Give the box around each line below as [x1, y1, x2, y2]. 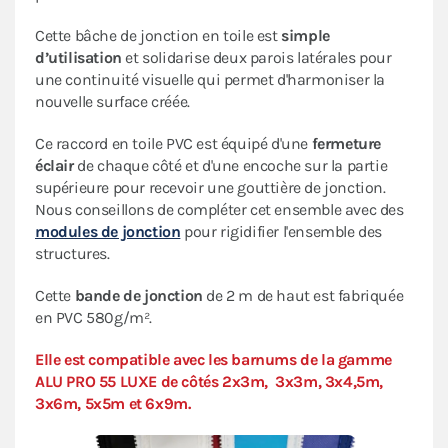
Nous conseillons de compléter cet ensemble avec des [35, 200, 404, 220]
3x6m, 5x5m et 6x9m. [35, 394, 191, 414]
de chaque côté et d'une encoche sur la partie [73, 156, 388, 176]
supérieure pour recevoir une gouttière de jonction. [35, 178, 386, 198]
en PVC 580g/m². [35, 308, 152, 328]
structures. [35, 244, 110, 264]
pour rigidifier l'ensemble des [180, 222, 383, 242]
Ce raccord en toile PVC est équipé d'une [35, 134, 308, 154]
